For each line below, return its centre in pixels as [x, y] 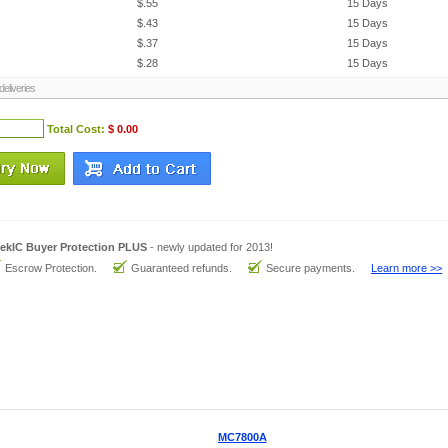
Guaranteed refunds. [181, 268]
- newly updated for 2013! [209, 247]
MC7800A [242, 437]
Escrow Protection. [50, 268]
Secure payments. [310, 268]
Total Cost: [75, 128]
